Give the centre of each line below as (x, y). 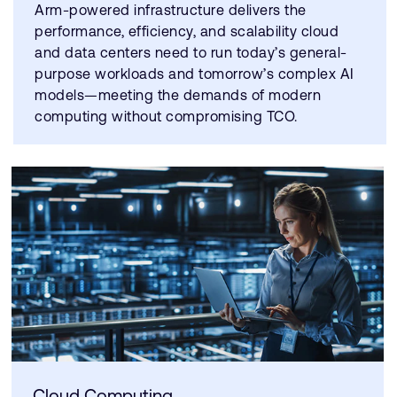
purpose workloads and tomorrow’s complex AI (195, 74)
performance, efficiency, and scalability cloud (187, 31)
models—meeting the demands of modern (178, 95)
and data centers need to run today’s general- (191, 53)
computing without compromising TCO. (166, 117)
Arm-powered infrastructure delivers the (171, 10)
